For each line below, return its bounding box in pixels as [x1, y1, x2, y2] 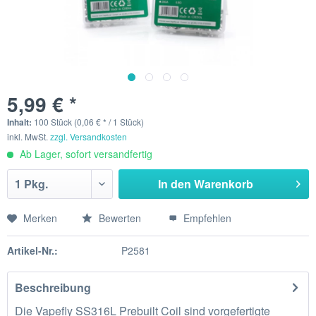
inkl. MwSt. [7, 130, 50, 143]
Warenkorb [193, 176, 253, 193]
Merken [23, 211, 57, 226]
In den [157, 176, 191, 193]
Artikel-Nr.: [7, 243, 58, 258]
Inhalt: [7, 116, 34, 129]
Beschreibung [15, 279, 91, 296]
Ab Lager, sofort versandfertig [17, 147, 152, 162]
